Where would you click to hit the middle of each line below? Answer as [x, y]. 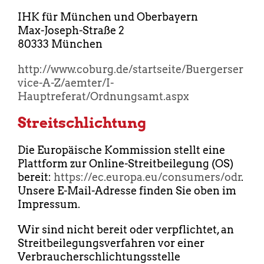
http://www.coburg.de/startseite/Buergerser [131, 70]
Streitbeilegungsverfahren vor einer [111, 243]
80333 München [60, 44]
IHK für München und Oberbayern [108, 17]
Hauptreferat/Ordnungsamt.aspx [103, 97]
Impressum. [49, 204]
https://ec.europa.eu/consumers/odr [148, 177]
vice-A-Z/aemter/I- [66, 83]
